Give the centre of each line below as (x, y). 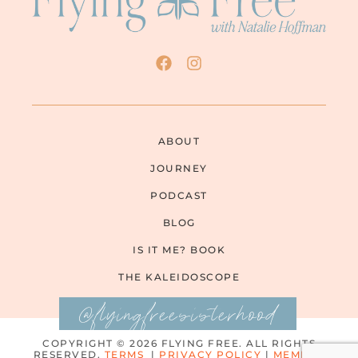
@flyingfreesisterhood (178, 316)
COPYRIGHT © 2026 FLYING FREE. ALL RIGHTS (179, 343)
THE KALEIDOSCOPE (179, 277)
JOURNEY (179, 168)
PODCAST (179, 195)
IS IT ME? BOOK (179, 250)
